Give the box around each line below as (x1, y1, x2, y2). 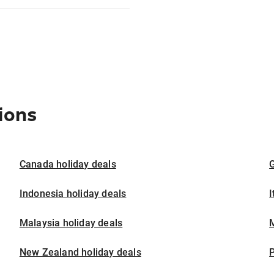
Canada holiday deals (19, 158, 116, 171)
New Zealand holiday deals (19, 246, 141, 259)
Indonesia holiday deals (19, 188, 127, 200)
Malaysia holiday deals (19, 217, 123, 229)
